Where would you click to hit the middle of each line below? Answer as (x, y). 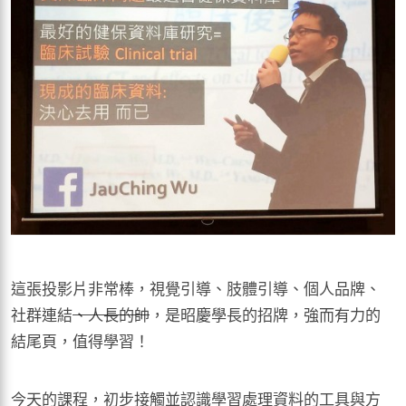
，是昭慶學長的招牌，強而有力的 (265, 314)
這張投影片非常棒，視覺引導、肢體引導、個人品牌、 (196, 288)
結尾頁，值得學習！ (80, 341)
